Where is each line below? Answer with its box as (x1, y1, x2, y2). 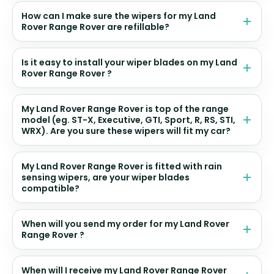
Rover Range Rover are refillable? (21, 21, 169, 34)
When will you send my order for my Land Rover (21, 218, 229, 231)
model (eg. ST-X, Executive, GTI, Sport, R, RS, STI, (21, 114, 235, 127)
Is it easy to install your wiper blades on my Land (21, 56, 237, 69)
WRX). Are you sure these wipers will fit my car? (21, 125, 231, 138)
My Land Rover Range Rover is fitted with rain (21, 160, 222, 173)
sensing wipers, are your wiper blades (21, 171, 190, 184)
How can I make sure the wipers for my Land (21, 10, 216, 23)
